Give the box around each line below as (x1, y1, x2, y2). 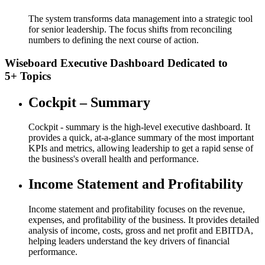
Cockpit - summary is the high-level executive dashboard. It (28, 122, 250, 132)
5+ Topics (5, 69, 51, 82)
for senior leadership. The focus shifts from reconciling (28, 24, 232, 34)
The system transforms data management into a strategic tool (28, 13, 253, 24)
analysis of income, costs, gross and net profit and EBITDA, (28, 225, 253, 236)
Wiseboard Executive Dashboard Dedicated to (5, 56, 228, 69)
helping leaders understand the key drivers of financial (28, 236, 230, 247)
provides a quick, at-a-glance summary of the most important (28, 132, 254, 143)
